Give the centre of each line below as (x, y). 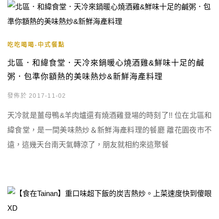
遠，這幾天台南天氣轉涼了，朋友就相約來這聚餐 (88, 144)
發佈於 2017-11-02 (37, 96)
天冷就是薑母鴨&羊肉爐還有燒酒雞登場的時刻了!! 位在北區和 (109, 115)
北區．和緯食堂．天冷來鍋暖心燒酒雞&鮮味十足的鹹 (106, 63)
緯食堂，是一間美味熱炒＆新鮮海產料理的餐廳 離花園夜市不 (109, 130)
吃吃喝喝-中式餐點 (36, 45)
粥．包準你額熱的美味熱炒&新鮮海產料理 (85, 77)
